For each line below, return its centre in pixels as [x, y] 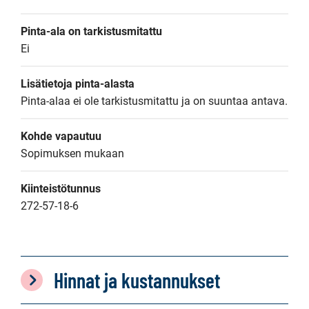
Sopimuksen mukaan [72, 153]
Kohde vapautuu [61, 136]
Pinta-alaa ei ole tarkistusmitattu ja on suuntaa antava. [154, 101]
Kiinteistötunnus [61, 189]
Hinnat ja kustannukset [137, 280]
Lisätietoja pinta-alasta [78, 84]
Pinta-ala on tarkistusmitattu [91, 31]
